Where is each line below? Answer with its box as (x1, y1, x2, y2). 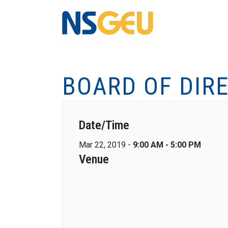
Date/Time (79, 118, 129, 132)
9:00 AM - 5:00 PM (133, 140, 201, 150)
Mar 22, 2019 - (79, 140, 133, 150)
